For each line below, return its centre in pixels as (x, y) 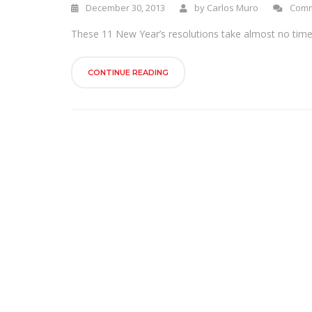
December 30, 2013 (124, 8)
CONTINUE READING (128, 72)
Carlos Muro (233, 8)
